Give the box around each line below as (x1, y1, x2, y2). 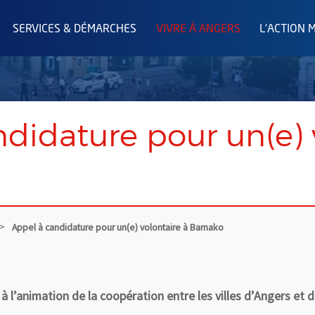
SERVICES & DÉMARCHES (13, 24, 137, 35)
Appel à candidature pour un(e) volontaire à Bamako (11, 221, 224, 233)
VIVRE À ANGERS (155, 24, 240, 35)
